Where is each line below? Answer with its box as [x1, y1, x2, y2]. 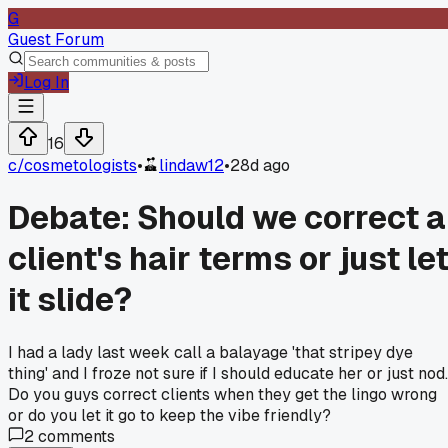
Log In [24, 72, 69, 93]
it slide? [8, 279, 132, 321]
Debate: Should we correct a [8, 197, 446, 239]
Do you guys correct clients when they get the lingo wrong [8, 383, 437, 405]
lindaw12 [159, 155, 224, 176]
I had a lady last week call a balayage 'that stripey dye [8, 341, 413, 363]
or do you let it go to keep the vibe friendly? [8, 404, 331, 426]
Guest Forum [8, 29, 104, 50]
